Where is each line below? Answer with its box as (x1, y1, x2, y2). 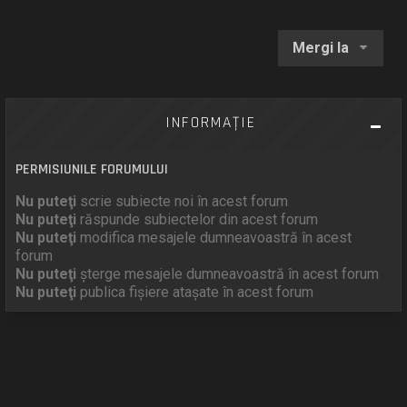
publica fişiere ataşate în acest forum (76, 283, 314, 301)
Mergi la (292, 38, 349, 56)
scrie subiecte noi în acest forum (76, 192, 289, 210)
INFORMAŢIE (164, 112, 256, 133)
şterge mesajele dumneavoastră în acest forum (76, 264, 380, 283)
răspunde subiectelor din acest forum (76, 210, 319, 228)
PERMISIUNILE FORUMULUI (15, 159, 169, 179)
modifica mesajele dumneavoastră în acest (76, 228, 352, 246)
